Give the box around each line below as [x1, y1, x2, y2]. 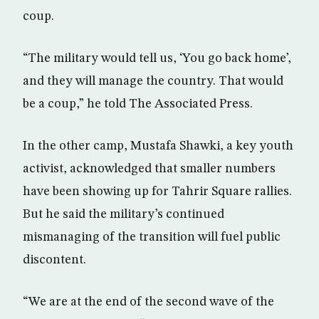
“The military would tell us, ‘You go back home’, [23, 52, 291, 65]
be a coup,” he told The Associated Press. [23, 98, 253, 110]
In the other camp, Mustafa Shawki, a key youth [23, 140, 293, 152]
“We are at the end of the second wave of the [23, 296, 274, 308]
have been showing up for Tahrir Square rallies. [23, 185, 292, 198]
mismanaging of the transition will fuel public [23, 231, 281, 244]
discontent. [23, 253, 86, 266]
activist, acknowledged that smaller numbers [23, 162, 276, 175]
